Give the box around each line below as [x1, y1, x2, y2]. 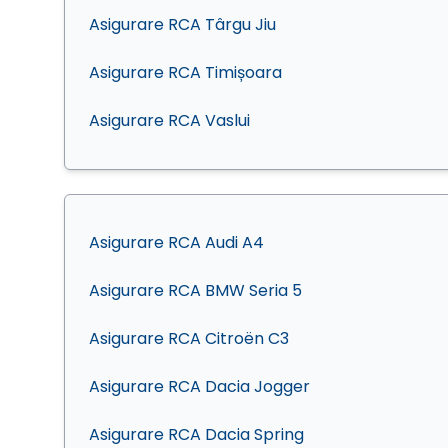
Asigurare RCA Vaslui [89, 109, 250, 132]
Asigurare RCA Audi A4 [89, 231, 264, 254]
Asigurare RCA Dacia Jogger [89, 375, 310, 398]
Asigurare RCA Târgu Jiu [89, 13, 276, 36]
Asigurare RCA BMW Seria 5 [89, 279, 302, 302]
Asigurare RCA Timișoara [89, 61, 282, 84]
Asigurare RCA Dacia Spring [89, 423, 304, 446]
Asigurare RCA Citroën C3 [89, 327, 289, 350]
